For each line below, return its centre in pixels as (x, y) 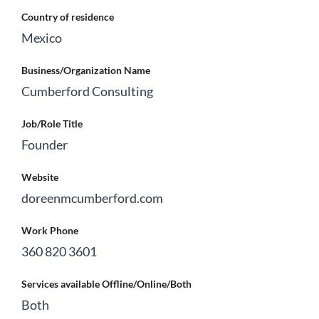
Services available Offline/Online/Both (106, 284)
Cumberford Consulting (87, 91)
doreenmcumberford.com (92, 198)
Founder (45, 145)
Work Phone (50, 231)
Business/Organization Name (86, 70)
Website (40, 177)
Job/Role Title (52, 124)
